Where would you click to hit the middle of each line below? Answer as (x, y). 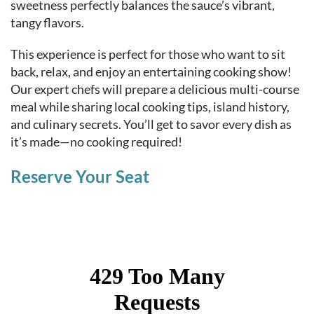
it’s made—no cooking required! (96, 142)
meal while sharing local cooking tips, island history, (150, 107)
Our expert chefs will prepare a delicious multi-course (155, 89)
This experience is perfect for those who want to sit (148, 54)
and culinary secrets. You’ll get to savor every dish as (151, 124)
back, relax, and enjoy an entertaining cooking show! (151, 71)
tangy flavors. (47, 22)
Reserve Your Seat (80, 176)
